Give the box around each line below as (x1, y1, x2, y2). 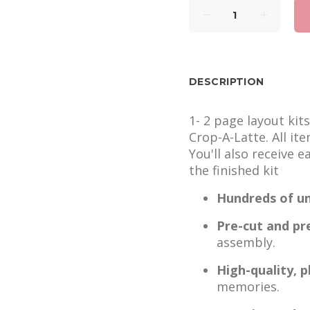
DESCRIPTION (189, 75, 264, 88)
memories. (217, 278, 280, 295)
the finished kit (189, 162, 279, 179)
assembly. (217, 234, 275, 250)
